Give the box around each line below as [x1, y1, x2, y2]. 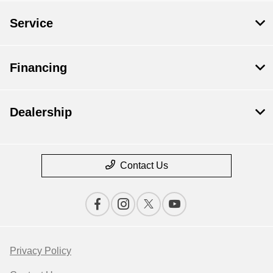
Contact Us [119, 160, 168, 171]
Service [10, 16, 53, 30]
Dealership [10, 105, 72, 119]
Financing [10, 61, 67, 75]
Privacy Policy [10, 246, 71, 257]
